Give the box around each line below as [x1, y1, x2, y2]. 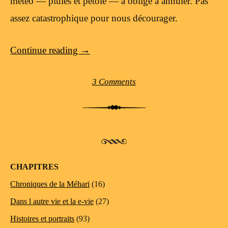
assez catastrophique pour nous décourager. [10, 13, 178, 24]
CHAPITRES [10, 162, 59, 172]
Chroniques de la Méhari [10, 180, 90, 189]
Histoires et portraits [10, 214, 74, 223]
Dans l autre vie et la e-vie [10, 197, 94, 206]
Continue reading [10, 44, 80, 55]
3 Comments [92, 77, 136, 87]
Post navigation [10, 113, 71, 124]
